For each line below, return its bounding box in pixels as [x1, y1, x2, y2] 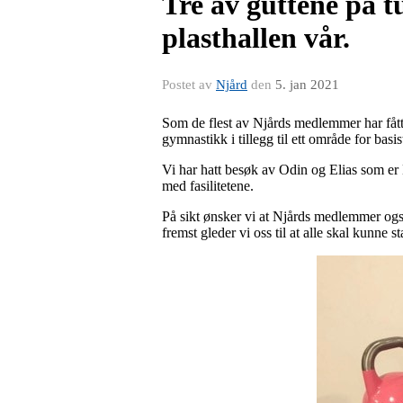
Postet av [162, 76, 216, 92]
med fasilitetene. [162, 177, 254, 193]
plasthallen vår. [162, 21, 350, 54]
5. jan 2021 [275, 76, 339, 92]
